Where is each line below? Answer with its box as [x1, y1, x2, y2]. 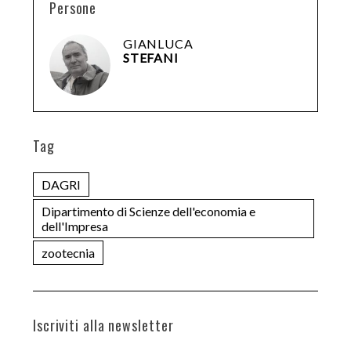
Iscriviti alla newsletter [32, 314, 174, 335]
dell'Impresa [41, 218, 108, 233]
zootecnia [41, 244, 95, 260]
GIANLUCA [123, 35, 194, 51]
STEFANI [123, 49, 179, 65]
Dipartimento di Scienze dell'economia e [41, 203, 255, 219]
